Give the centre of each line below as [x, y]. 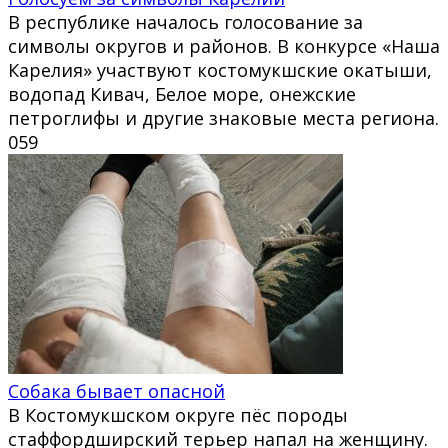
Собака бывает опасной [116, 390]
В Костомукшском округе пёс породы [178, 414]
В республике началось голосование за [185, 21]
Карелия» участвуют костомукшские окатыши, [220, 69]
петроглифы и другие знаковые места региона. [223, 117]
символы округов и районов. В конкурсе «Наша [224, 45]
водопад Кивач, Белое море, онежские [182, 93]
